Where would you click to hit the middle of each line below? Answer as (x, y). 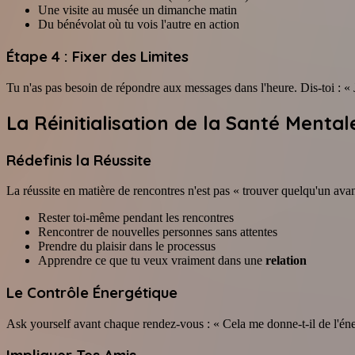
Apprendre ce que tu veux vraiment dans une (152, 261)
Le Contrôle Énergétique (92, 292)
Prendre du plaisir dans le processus (127, 246)
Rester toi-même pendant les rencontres (136, 218)
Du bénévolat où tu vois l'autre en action (139, 25)
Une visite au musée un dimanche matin (137, 10)
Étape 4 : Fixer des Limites (97, 56)
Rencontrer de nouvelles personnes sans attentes (158, 232)
